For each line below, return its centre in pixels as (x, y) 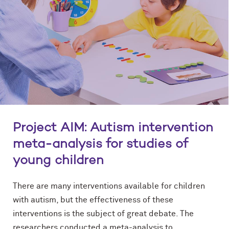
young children (58, 161)
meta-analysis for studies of (100, 144)
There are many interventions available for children (109, 186)
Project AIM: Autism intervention (113, 128)
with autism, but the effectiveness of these (93, 200)
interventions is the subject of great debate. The (103, 213)
